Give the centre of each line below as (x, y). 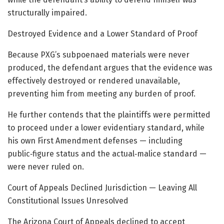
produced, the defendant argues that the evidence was (110, 67)
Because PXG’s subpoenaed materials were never (98, 54)
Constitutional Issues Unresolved (68, 200)
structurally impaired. (47, 12)
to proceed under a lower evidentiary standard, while (106, 127)
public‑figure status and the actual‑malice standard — (107, 153)
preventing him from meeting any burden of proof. (101, 93)
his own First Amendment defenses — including (95, 140)
